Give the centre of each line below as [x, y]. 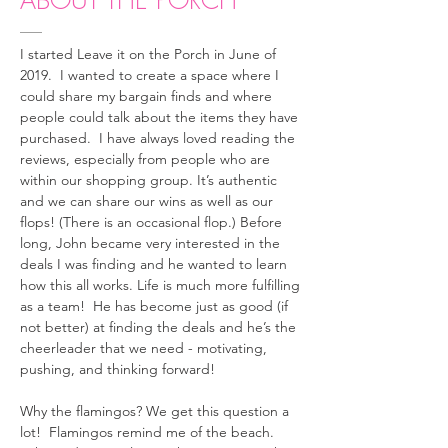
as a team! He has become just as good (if [154, 306]
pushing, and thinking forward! [119, 369]
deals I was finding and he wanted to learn [153, 264]
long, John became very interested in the [150, 243]
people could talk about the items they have [159, 117]
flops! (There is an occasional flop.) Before [151, 222]
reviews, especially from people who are [145, 159]
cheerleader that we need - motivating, [143, 348]
